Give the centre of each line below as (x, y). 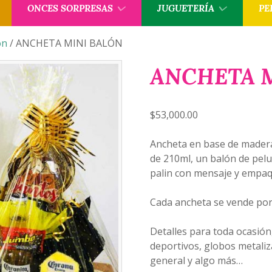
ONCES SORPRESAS (70, 8)
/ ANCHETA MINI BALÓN (65, 43)
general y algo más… (196, 260)
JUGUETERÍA (185, 8)
